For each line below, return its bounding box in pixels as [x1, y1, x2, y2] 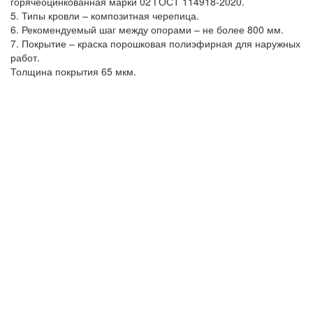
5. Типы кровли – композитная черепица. [10, 8, 199, 23]
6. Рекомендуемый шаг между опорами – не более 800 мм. [10, 22, 284, 37]
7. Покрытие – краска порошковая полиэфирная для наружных [10, 36, 300, 51]
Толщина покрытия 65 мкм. [10, 64, 136, 79]
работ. [10, 50, 40, 65]
